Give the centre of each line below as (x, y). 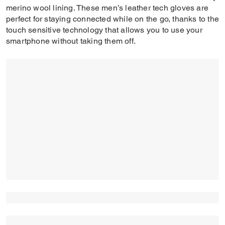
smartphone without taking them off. (72, 41)
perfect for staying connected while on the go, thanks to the (113, 19)
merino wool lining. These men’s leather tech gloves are (107, 8)
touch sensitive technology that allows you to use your (104, 30)
